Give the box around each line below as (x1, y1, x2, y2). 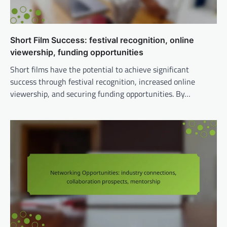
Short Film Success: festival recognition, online (10, 35, 194, 46)
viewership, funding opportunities (10, 47, 143, 58)
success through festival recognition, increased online (10, 75, 195, 88)
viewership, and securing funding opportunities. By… (10, 88, 191, 100)
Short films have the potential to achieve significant (10, 63, 189, 76)
